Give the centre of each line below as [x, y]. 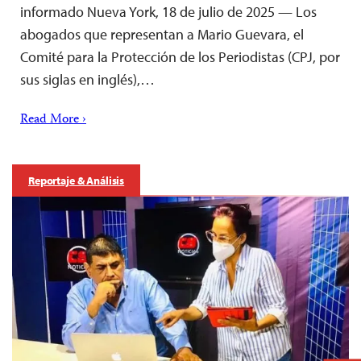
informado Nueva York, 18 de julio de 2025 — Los [168, 11]
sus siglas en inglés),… [87, 79]
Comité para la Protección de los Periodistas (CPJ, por [180, 56]
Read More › [53, 120]
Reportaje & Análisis [77, 180]
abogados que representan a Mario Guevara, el [162, 34]
